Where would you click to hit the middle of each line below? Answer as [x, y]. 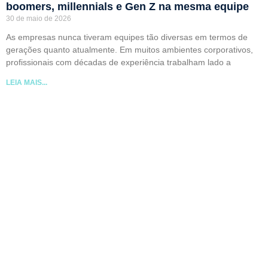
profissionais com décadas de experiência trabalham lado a [118, 63]
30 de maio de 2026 [39, 19]
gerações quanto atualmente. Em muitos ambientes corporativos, [130, 50]
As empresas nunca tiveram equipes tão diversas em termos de [127, 37]
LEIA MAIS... [27, 83]
